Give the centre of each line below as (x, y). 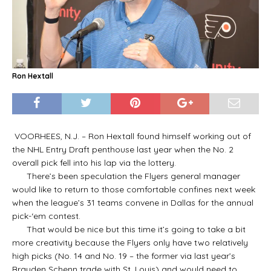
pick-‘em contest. (46, 216)
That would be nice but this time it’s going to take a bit (129, 229)
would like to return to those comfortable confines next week (134, 189)
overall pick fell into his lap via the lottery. (94, 162)
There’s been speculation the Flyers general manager (126, 176)
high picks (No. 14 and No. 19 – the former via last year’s (124, 256)
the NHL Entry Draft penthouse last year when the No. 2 (123, 149)
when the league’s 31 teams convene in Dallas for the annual (133, 202)
